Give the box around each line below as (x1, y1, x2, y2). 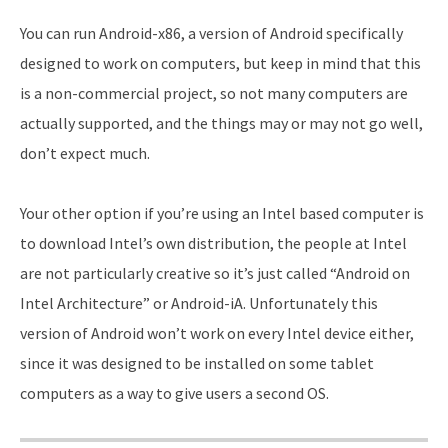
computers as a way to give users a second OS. (20, 383, 329, 404)
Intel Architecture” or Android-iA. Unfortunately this (20, 293, 378, 314)
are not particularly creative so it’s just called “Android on (20, 263, 410, 284)
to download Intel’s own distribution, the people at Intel (20, 233, 407, 254)
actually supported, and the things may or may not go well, (20, 113, 423, 134)
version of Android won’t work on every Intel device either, (20, 323, 414, 344)
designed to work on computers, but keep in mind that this (20, 53, 421, 74)
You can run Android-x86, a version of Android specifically (20, 23, 403, 44)
